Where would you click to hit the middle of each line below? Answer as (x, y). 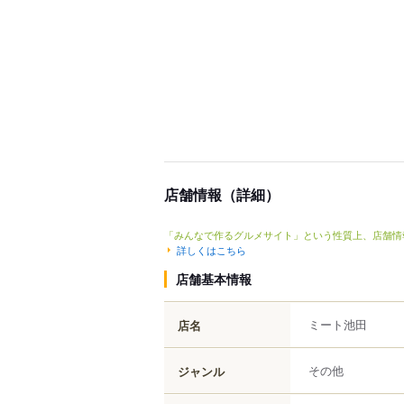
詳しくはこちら (211, 249)
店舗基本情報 (214, 278)
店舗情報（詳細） (222, 194)
